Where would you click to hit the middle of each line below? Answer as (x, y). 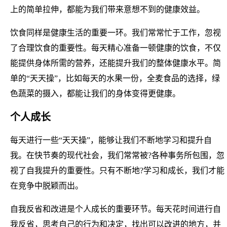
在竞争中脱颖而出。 (47, 185)
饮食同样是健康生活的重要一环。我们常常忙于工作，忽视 (116, 32)
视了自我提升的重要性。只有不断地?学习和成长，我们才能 (117, 170)
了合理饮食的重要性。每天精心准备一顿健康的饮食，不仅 (116, 48)
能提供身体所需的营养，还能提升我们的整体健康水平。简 (116, 63)
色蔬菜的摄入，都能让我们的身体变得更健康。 (95, 93)
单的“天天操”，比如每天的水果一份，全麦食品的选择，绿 (115, 78)
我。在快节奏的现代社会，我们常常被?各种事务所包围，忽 (117, 155)
